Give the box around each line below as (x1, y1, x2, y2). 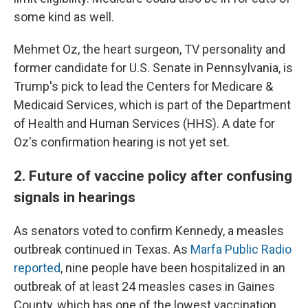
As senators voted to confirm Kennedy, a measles (14, 223, 284, 239)
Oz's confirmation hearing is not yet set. (14, 135, 230, 150)
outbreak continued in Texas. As (14, 242, 190, 257)
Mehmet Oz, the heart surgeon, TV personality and (14, 42, 285, 57)
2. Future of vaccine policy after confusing (14, 167, 292, 185)
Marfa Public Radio (190, 242, 291, 257)
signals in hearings (14, 188, 135, 206)
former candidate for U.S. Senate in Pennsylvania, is (14, 60, 293, 76)
